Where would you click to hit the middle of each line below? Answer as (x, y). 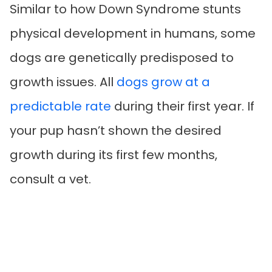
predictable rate (60, 107)
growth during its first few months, (114, 155)
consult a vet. (50, 179)
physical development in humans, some (133, 34)
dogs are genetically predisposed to (122, 58)
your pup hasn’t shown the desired (116, 131)
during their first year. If (183, 107)
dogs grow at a (163, 82)
